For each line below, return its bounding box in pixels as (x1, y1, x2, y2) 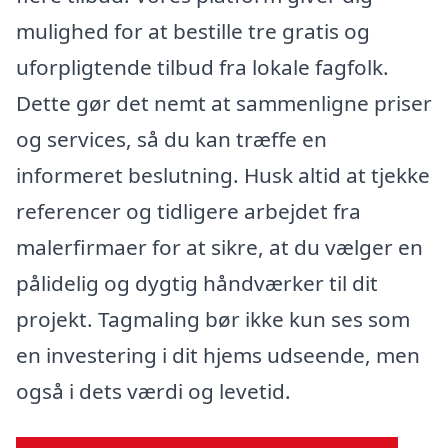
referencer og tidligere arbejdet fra (16, 196, 361, 225)
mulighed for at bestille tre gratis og (16, 16, 370, 45)
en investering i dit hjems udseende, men (16, 340, 420, 369)
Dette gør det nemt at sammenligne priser (16, 88, 432, 117)
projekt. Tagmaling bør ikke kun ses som (16, 304, 410, 333)
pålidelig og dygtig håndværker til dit (16, 268, 378, 297)
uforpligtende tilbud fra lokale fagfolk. (16, 52, 389, 81)
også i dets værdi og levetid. (16, 376, 291, 405)
